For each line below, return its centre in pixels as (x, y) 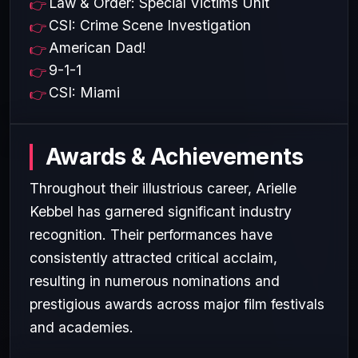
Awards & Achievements (175, 156)
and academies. (82, 327)
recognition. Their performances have (151, 234)
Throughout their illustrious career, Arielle (163, 188)
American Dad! (97, 47)
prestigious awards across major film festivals (177, 304)
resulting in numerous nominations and (155, 280)
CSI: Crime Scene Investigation (150, 25)
